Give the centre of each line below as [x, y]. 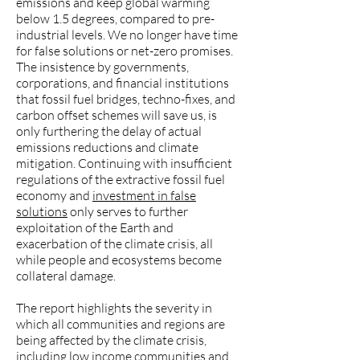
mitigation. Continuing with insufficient [124, 163]
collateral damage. [66, 276]
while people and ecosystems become [119, 260]
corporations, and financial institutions [123, 83]
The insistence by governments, [102, 67]
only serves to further [128, 211]
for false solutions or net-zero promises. [125, 51]
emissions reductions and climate [107, 147]
